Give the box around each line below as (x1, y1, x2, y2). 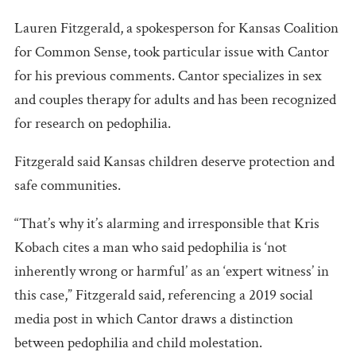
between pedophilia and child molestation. (14, 332, 262, 353)
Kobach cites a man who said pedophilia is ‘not (14, 237, 287, 257)
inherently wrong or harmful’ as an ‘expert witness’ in (14, 261, 329, 281)
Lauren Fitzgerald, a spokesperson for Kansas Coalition (14, 17, 339, 38)
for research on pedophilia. (14, 113, 171, 133)
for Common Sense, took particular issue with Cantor (14, 41, 329, 62)
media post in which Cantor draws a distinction (14, 308, 293, 329)
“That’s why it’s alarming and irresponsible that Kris (14, 213, 319, 234)
